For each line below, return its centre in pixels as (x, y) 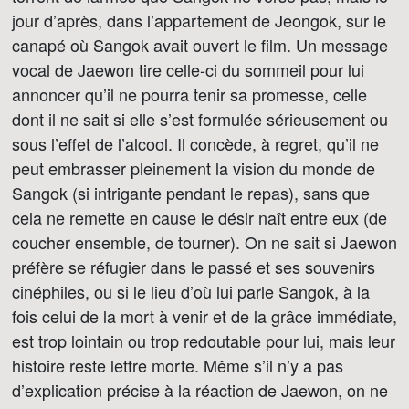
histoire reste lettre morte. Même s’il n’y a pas (178, 365)
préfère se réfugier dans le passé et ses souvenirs (194, 267)
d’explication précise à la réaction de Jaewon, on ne (200, 390)
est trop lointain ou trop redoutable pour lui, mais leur (204, 341)
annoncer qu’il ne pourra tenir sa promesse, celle (189, 94)
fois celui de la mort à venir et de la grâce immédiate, (204, 316)
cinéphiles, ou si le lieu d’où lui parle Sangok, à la (191, 291)
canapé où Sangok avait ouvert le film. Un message (200, 45)
